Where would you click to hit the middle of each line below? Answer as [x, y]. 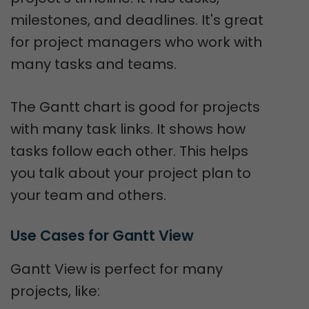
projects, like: [55, 291]
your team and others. [88, 195]
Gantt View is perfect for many [117, 269]
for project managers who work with [136, 42]
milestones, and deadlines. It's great [137, 20]
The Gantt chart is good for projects [135, 107]
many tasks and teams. [93, 64]
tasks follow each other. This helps [129, 151]
